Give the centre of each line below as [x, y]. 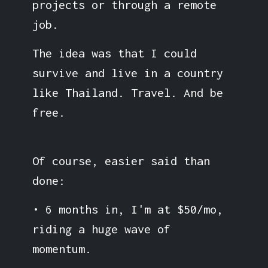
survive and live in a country [127, 72]
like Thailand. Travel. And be [127, 92]
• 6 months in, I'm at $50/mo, [127, 209]
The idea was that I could [114, 53]
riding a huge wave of [101, 229]
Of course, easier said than [121, 160]
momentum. [62, 248]
